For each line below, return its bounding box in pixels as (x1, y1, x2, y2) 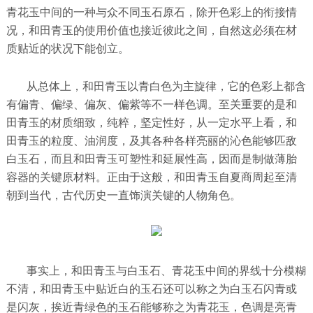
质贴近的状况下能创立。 (6, 43, 129, 54)
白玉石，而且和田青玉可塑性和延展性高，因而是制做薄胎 (6, 153, 297, 165)
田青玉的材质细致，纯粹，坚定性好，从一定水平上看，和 (6, 117, 297, 129)
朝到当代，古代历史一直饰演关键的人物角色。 (6, 189, 241, 201)
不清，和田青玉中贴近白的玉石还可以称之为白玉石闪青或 (6, 283, 297, 295)
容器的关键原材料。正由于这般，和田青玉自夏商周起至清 (6, 171, 297, 183)
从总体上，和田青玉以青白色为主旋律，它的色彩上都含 (26, 80, 306, 92)
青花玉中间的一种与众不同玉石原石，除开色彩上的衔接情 (6, 6, 297, 18)
